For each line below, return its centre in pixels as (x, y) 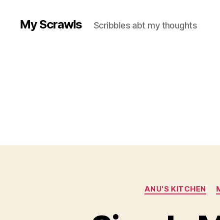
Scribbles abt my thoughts (146, 25)
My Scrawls (51, 24)
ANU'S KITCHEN (175, 189)
